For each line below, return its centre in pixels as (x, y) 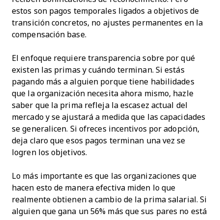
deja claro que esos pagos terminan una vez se (99, 140)
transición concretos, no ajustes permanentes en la (108, 23)
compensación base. (49, 34)
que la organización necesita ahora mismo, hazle (103, 93)
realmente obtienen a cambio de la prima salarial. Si (110, 199)
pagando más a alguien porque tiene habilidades (103, 82)
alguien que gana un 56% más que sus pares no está (109, 211)
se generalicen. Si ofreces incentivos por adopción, (106, 129)
